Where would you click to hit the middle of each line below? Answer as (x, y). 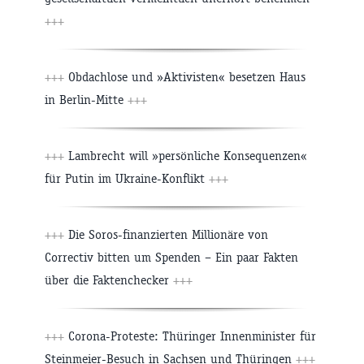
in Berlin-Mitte (86, 99)
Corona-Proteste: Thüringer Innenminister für (190, 336)
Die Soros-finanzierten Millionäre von (166, 234)
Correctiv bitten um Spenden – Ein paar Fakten (171, 257)
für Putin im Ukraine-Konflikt (127, 178)
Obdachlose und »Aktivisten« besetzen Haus (185, 76)
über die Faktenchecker (109, 279)
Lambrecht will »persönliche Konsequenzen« (186, 155)
